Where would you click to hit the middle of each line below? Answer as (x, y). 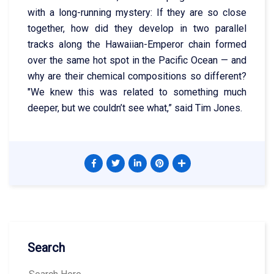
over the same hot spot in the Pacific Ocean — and (137, 60)
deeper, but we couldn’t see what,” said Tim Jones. (135, 108)
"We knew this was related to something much (137, 92)
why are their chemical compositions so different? (137, 76)
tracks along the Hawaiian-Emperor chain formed (137, 44)
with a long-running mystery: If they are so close (137, 12)
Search (46, 247)
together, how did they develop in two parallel (137, 28)
